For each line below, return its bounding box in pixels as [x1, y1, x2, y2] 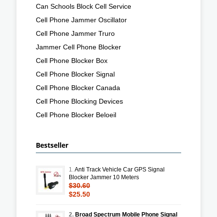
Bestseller [36, 140, 68, 150]
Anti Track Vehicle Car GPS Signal [75, 166, 165, 173]
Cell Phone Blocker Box [36, 56, 108, 64]
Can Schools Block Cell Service [36, 2, 131, 10]
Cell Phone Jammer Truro [36, 29, 115, 37]
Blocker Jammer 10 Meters [69, 173, 139, 181]
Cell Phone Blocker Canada [36, 83, 120, 92]
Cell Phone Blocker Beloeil [36, 110, 116, 119]
